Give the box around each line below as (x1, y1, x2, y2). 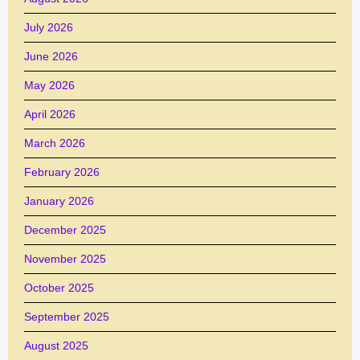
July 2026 (24, 20, 73, 34)
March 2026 (24, 136, 85, 149)
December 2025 (24, 223, 106, 236)
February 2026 (24, 165, 100, 178)
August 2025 (24, 338, 88, 352)
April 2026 (24, 107, 76, 121)
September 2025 (24, 309, 109, 323)
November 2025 (24, 252, 106, 265)
